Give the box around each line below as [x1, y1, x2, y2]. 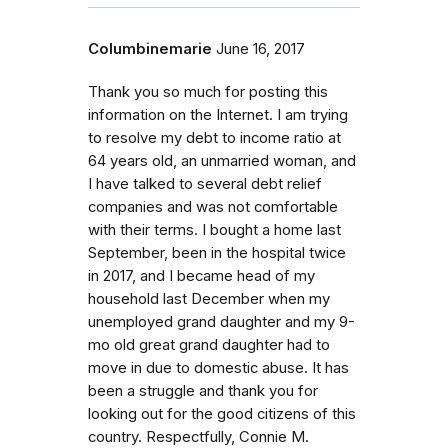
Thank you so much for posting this [88, 82, 328, 101]
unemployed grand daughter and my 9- [88, 312, 355, 331]
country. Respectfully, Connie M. [88, 427, 309, 446]
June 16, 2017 [216, 39, 305, 58]
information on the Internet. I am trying [88, 105, 348, 124]
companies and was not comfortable [88, 197, 338, 216]
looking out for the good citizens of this [88, 404, 356, 423]
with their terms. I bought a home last [88, 220, 341, 239]
